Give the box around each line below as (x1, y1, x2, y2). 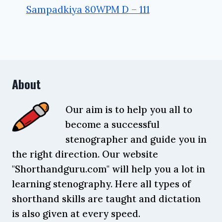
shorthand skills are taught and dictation (12, 192, 201, 205)
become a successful (65, 118, 160, 130)
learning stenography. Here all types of (12, 177, 191, 190)
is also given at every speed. (12, 207, 140, 220)
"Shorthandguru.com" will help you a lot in (12, 163, 205, 175)
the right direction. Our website (12, 148, 158, 160)
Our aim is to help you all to (65, 103, 192, 115)
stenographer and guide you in (65, 133, 207, 145)
